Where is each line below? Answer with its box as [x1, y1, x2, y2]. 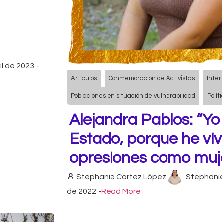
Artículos [71, 74, 97, 82]
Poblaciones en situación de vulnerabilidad [71, 92, 195, 99]
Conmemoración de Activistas [109, 74, 195, 82]
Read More [101, 187, 141, 195]
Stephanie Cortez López [76, 172, 166, 181]
